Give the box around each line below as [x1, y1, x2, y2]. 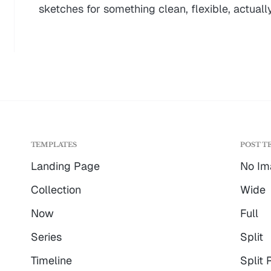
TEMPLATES [30, 140, 77, 149]
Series [30, 230, 62, 244]
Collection [30, 183, 81, 197]
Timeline [30, 253, 72, 267]
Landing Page [30, 159, 100, 173]
